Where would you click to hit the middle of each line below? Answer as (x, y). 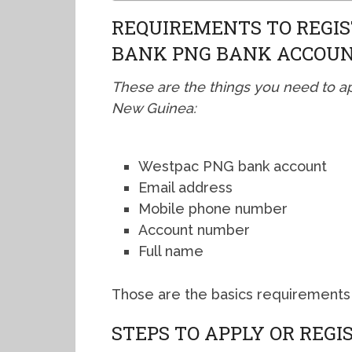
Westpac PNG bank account (233, 166)
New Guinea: (154, 108)
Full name (171, 251)
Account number (194, 230)
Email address (186, 187)
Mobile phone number (213, 209)
